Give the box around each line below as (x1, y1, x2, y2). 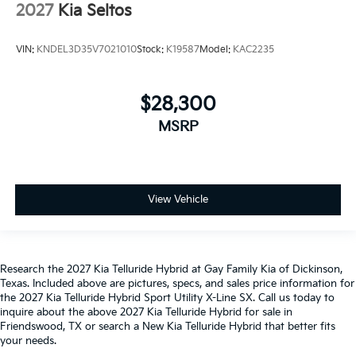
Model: (199, 44, 233, 56)
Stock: (137, 44, 166, 56)
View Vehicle (148, 193, 208, 207)
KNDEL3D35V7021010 (37, 44, 137, 56)
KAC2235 (233, 44, 274, 56)
